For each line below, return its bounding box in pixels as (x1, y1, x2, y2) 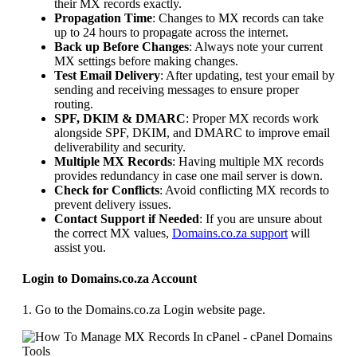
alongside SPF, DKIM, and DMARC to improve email (54, 125, 330, 139)
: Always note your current (189, 39, 323, 53)
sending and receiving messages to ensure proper (54, 82, 299, 96)
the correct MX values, (54, 226, 172, 240)
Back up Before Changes (54, 39, 189, 53)
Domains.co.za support (172, 226, 288, 240)
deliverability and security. (54, 139, 186, 154)
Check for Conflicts (54, 182, 159, 197)
